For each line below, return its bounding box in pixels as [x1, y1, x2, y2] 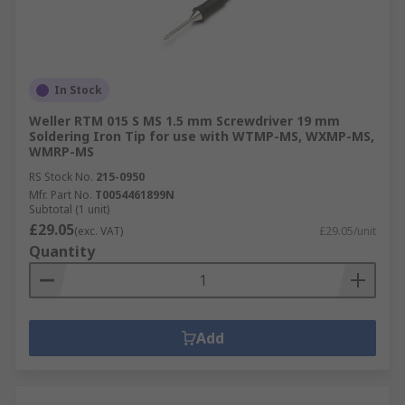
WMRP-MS [29, 143, 94, 160]
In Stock [54, 82, 102, 98]
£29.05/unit [319, 223, 376, 239]
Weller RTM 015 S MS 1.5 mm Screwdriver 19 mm [29, 112, 340, 129]
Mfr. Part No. [29, 187, 92, 202]
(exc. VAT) [74, 223, 123, 239]
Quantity [29, 241, 95, 261]
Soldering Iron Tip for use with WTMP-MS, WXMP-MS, [29, 127, 374, 145]
